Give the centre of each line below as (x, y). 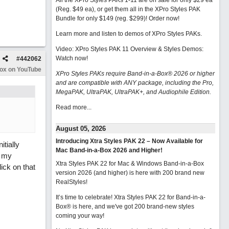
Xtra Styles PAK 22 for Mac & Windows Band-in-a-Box (130, 164)
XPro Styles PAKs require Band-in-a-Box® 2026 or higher (135, 74)
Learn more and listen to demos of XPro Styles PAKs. (129, 34)
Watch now (71, 58)
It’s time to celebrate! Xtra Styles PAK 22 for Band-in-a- (130, 197)
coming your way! (80, 216)
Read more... (73, 107)
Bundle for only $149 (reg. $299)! (102, 18)
